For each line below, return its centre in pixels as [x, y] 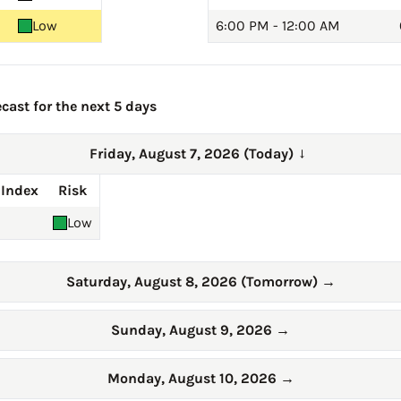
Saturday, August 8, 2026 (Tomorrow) [193, 282]
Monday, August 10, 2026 [193, 379]
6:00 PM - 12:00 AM [278, 26]
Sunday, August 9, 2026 [193, 330]
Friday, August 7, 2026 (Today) [193, 154]
